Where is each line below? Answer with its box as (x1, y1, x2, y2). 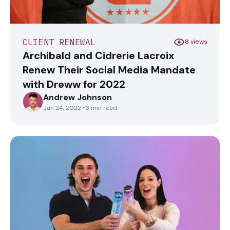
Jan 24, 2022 (43, 103, 81, 112)
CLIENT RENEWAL (23, 36, 96, 47)
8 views (185, 37, 207, 46)
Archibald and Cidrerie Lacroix (23, 48, 174, 62)
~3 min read (82, 103, 117, 112)
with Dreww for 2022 (23, 77, 125, 91)
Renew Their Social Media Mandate (23, 63, 196, 76)
